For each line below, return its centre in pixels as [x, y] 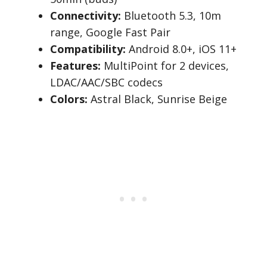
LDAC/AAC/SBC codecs [106, 83]
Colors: [69, 99]
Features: [75, 66]
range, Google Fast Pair [110, 32]
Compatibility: [88, 49]
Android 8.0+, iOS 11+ [181, 49]
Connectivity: [86, 16]
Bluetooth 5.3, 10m [171, 16]
